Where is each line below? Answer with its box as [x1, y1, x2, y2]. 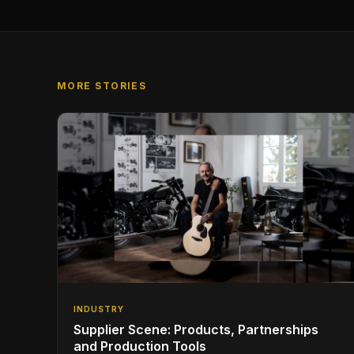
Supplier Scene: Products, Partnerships [73, 321, 318, 337]
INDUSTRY [73, 303, 124, 314]
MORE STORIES [57, 80, 147, 92]
